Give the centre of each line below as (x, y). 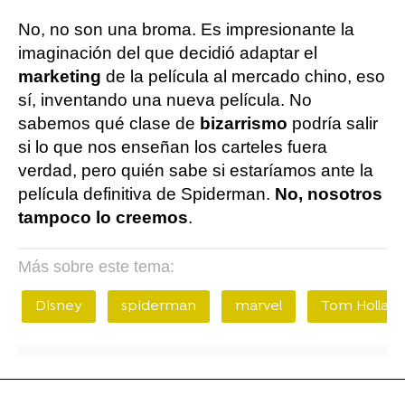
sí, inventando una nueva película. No (165, 100)
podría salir (335, 123)
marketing (60, 76)
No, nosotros (329, 194)
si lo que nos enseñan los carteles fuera (173, 147)
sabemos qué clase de (109, 123)
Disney (59, 306)
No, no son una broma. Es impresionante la (186, 29)
